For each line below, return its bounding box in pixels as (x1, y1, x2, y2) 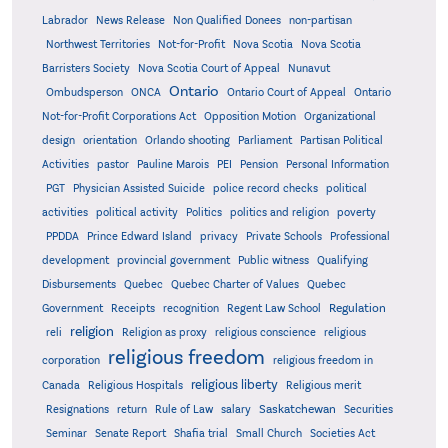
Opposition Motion (203, 110, 296, 123)
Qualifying (316, 254, 368, 267)
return (116, 403, 147, 416)
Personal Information (285, 158, 389, 171)
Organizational (303, 110, 376, 123)
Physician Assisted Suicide (72, 182, 205, 195)
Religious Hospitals (87, 379, 183, 392)
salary (220, 403, 251, 416)
